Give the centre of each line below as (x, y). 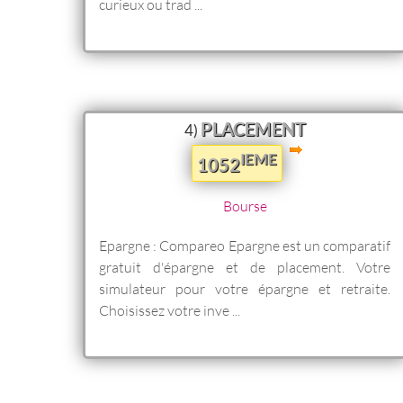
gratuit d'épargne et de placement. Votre (245, 266)
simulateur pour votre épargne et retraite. (245, 288)
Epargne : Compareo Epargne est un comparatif (245, 245)
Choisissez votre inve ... (170, 309)
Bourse (245, 205)
